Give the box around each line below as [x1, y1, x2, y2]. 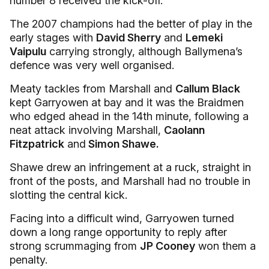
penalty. [10, 253, 47, 266]
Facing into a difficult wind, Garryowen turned [10, 212, 234, 225]
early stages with [10, 31, 96, 44]
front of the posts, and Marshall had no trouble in [10, 175, 250, 187]
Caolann [164, 124, 205, 136]
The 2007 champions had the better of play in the [10, 17, 252, 30]
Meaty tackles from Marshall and [10, 82, 175, 95]
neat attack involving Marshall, [10, 124, 164, 136]
